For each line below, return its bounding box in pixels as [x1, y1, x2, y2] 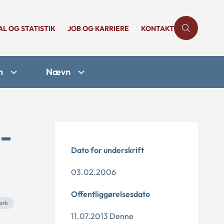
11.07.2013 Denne [71, 211, 133, 221]
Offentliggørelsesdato [71, 189, 150, 199]
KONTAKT [141, 24, 174, 33]
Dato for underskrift [71, 145, 144, 155]
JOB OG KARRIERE [67, 24, 129, 33]
